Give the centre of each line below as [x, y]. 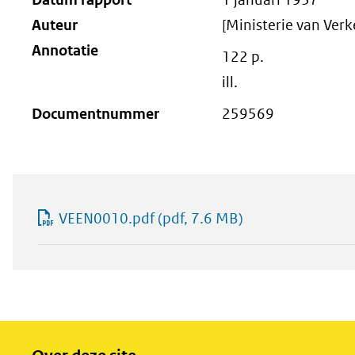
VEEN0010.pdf [107, 218]
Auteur [55, 25]
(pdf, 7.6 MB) [199, 218]
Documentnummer [95, 114]
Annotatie [65, 50]
